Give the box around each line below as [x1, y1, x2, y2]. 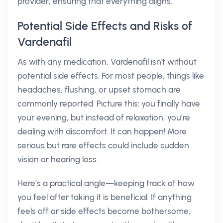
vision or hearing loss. [17, 154, 98, 164]
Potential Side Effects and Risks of [17, 19, 192, 33]
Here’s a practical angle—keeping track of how [17, 178, 195, 188]
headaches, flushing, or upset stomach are [17, 85, 181, 95]
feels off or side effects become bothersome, [17, 206, 191, 216]
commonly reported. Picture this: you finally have [17, 99, 200, 109]
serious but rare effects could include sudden [17, 140, 189, 150]
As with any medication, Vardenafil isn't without [17, 57, 197, 67]
